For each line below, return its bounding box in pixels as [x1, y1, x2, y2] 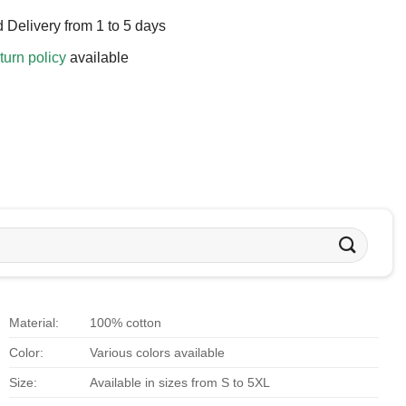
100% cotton [90, 314, 162, 330]
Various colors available [90, 344, 226, 360]
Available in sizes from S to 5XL [90, 374, 271, 390]
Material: [9, 314, 59, 330]
